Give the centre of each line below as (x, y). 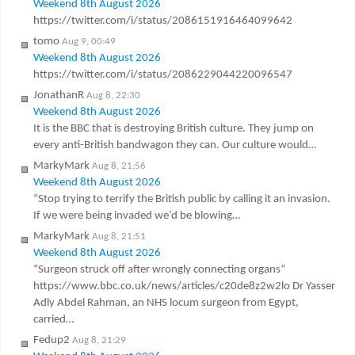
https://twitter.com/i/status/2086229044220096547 (162, 74)
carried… (53, 319)
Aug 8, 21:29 (99, 340)
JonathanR (58, 95)
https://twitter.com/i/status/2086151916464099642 (162, 21)
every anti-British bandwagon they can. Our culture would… (174, 145)
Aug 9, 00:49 (88, 41)
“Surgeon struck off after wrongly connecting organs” (159, 269)
